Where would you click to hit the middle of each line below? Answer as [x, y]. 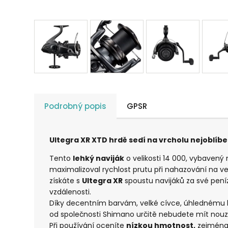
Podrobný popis [76, 106]
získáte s [66, 181]
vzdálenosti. [70, 192]
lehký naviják [99, 159]
